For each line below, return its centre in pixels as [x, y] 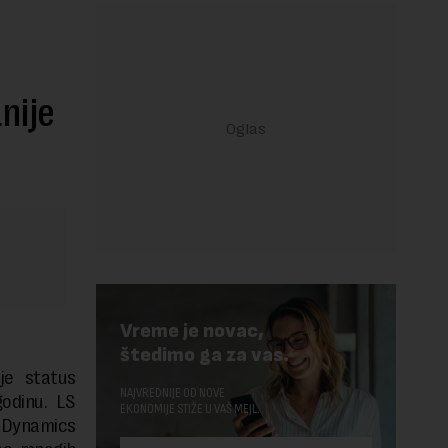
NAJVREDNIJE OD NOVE [172, 393]
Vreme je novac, [192, 331]
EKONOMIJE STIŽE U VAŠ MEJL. [190, 409]
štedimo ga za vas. [204, 355]
